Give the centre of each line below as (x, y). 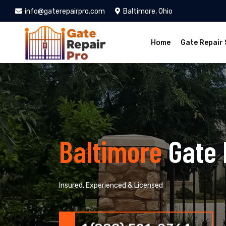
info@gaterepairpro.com (65, 11)
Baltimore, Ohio (148, 11)
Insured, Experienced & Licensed (111, 185)
